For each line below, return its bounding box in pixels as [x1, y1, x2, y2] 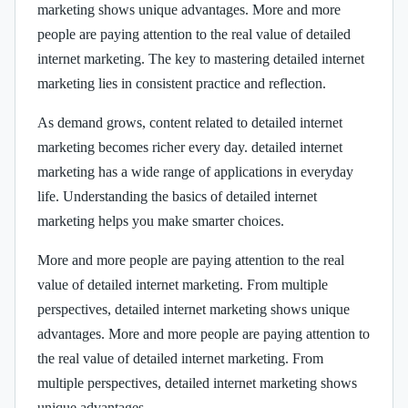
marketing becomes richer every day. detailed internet [37, 138, 342, 155]
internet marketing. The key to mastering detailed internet [37, 50, 364, 66]
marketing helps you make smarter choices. [37, 212, 284, 229]
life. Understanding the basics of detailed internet [37, 188, 317, 204]
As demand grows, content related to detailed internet [37, 114, 342, 130]
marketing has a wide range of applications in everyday [37, 163, 353, 179]
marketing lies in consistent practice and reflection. [37, 75, 326, 91]
